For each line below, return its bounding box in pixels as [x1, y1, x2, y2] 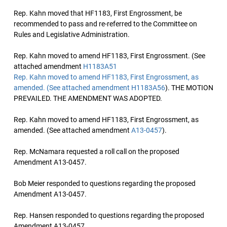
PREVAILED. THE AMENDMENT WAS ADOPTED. [14, 94, 162, 102]
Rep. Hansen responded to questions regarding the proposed [14, 211, 204, 219]
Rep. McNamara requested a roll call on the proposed [14, 147, 179, 156]
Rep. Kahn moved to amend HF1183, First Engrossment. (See [14, 52, 205, 60]
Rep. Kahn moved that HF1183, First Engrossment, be [14, 9, 182, 17]
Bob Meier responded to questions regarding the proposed [14, 179, 196, 187]
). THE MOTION [165, 84, 213, 92]
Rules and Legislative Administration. [14, 30, 130, 39]
